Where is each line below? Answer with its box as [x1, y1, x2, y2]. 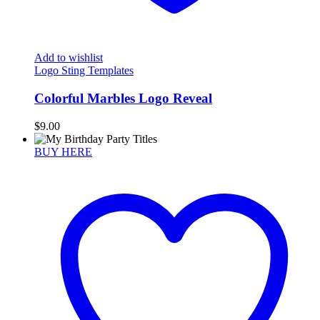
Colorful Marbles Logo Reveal [34, 91, 212, 106]
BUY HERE [34, 145, 92, 158]
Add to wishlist [34, 51, 103, 64]
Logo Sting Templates [34, 64, 134, 77]
